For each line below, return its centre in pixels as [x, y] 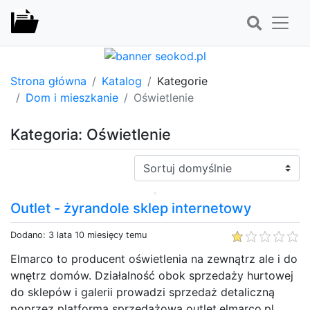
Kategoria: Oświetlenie [91, 134]
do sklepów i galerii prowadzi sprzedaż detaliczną [143, 292]
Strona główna [48, 81]
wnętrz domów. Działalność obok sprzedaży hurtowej [152, 275]
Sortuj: [151, 162]
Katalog [122, 81]
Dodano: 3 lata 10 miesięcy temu [79, 235]
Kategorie [182, 81]
